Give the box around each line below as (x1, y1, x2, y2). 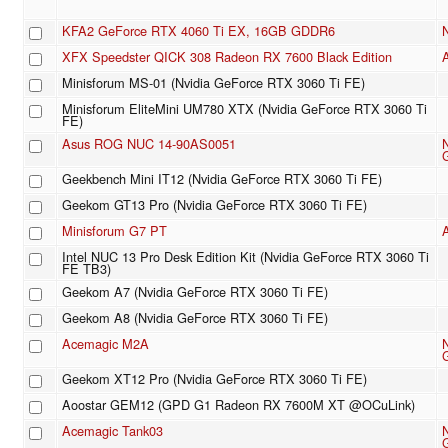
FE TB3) (62, 259, 111, 279)
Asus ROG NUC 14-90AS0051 (62, 134, 236, 154)
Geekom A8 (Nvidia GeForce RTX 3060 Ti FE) (62, 308, 328, 328)
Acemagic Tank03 (62, 421, 163, 441)
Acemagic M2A (62, 334, 149, 354)
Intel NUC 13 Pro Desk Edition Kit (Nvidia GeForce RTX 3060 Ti (62, 247, 429, 267)
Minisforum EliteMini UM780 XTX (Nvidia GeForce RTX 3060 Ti (62, 99, 427, 119)
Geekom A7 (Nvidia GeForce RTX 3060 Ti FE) (62, 282, 328, 302)
